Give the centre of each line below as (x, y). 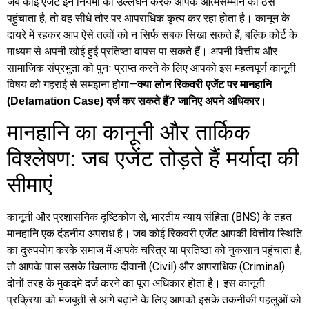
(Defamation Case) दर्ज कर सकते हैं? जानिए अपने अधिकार (133, 101)
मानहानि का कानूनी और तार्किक (129, 133)
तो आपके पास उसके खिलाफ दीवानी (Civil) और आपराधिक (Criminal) (146, 267)
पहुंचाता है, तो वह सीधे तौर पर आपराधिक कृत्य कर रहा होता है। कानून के (148, 18)
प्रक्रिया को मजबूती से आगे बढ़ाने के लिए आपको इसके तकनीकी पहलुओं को (154, 300)
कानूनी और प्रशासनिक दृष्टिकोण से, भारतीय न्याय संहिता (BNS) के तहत (149, 217)
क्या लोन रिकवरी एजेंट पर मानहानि (205, 84)
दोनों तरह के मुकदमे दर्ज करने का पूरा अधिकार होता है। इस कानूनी (136, 283)
